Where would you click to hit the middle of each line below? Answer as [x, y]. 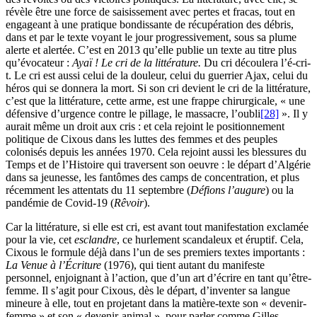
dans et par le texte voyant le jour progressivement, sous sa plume [151, 38]
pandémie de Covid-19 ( [60, 203]
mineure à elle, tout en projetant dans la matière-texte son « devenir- [156, 304]
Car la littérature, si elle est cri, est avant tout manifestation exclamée [157, 227]
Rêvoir [129, 203]
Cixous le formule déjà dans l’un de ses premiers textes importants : [155, 253]
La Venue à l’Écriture [55, 265]
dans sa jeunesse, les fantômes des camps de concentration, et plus [152, 178]
